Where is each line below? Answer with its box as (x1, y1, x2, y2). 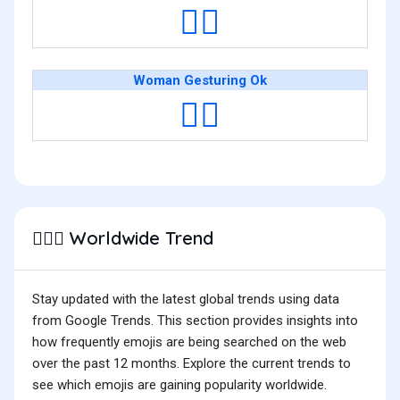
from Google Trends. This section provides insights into (32, 312, 358, 329)
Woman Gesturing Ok (133, 72, 267, 89)
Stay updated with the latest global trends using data (32, 291, 339, 308)
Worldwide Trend (64, 227, 213, 250)
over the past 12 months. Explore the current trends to (32, 355, 351, 372)
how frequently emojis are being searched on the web (32, 334, 346, 351)
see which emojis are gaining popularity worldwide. (32, 377, 327, 394)
